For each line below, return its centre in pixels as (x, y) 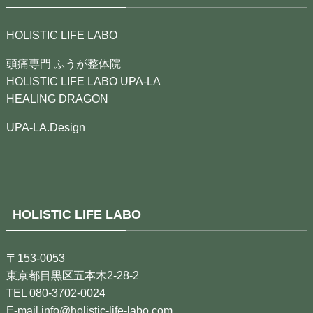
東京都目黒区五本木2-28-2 (72, 276)
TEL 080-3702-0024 (56, 293)
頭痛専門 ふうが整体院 (63, 63)
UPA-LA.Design (45, 127)
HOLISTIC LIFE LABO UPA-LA (83, 81)
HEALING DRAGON (57, 98)
